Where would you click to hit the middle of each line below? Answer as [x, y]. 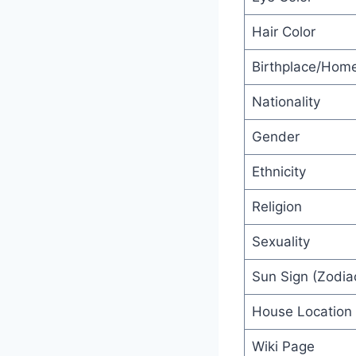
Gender [275, 136]
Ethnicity [279, 171]
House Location [302, 311]
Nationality [286, 101]
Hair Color [283, 31]
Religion [277, 206]
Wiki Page [283, 346]
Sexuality [281, 241]
